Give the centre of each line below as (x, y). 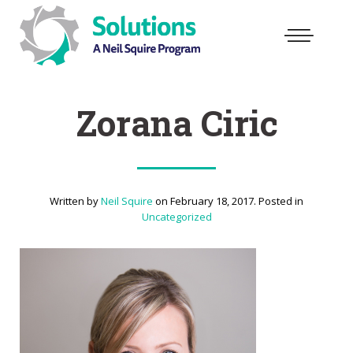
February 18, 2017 (212, 201)
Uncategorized (176, 217)
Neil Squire (127, 201)
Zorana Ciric (176, 123)
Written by (75, 201)
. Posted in (279, 201)
